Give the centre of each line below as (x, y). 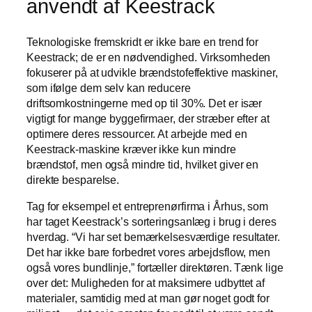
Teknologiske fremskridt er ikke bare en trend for (143, 41)
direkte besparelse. (73, 179)
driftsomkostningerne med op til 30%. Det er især (145, 103)
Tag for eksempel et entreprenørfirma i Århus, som (148, 206)
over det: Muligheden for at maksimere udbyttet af (146, 283)
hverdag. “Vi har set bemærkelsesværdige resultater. (153, 237)
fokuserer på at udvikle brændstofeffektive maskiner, (152, 72)
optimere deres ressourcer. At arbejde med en (137, 133)
